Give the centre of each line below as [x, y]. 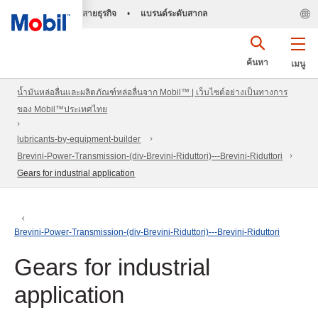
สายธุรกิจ [99, 13]
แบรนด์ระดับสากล [174, 13]
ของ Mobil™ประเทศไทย [62, 110]
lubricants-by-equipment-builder [79, 139]
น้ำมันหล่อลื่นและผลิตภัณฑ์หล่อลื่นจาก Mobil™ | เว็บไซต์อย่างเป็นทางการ [153, 93]
